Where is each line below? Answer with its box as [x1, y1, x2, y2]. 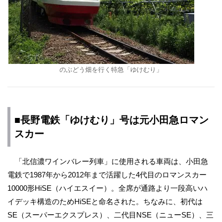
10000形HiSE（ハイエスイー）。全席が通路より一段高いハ [7, 184, 208, 192]
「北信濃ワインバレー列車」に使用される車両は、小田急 [7, 157, 208, 166]
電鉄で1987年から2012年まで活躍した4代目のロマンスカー [7, 170, 207, 179]
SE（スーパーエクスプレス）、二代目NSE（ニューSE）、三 [7, 211, 214, 219]
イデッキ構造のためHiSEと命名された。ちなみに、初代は [7, 197, 203, 206]
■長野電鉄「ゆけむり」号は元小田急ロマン [14, 114, 209, 125]
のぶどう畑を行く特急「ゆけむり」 [59, 66, 163, 73]
